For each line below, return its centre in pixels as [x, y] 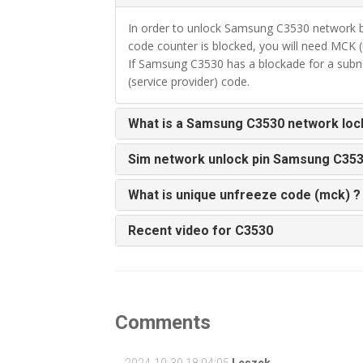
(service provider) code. [188, 81]
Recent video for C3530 [200, 231]
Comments [162, 322]
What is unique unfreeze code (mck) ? [244, 195]
